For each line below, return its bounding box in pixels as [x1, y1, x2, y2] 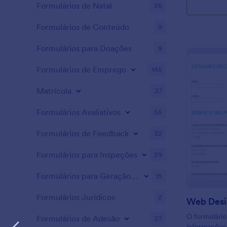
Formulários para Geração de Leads [131, 171, 138, 181]
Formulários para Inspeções [36, 149, 137, 160]
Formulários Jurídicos [36, 192, 115, 202]
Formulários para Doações [36, 43, 132, 53]
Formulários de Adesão [36, 213, 120, 223]
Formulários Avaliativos [36, 107, 121, 117]
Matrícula [36, 86, 71, 96]
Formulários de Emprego [36, 64, 126, 74]
